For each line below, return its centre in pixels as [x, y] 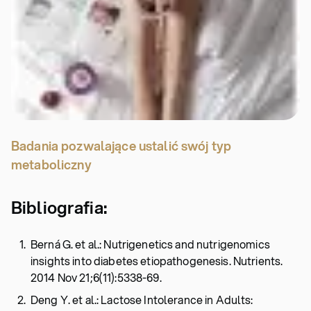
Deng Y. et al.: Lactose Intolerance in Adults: [142, 300]
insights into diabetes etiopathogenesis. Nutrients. [157, 261]
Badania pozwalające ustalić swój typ [121, 146]
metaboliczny [51, 165]
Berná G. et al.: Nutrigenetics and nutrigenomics [150, 244]
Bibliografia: [59, 208]
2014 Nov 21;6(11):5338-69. [96, 277]
